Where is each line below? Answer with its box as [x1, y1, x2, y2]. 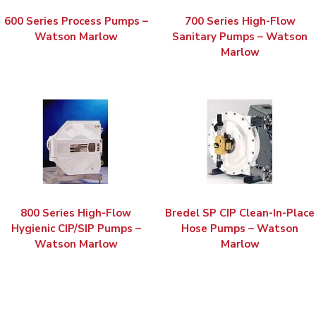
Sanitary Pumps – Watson [172, 30, 308, 44]
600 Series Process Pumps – [4, 14, 148, 29]
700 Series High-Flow [184, 14, 296, 29]
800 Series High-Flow [20, 206, 132, 221]
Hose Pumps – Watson [181, 221, 299, 236]
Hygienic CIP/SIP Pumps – [11, 221, 141, 236]
